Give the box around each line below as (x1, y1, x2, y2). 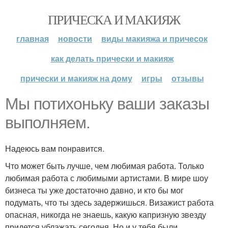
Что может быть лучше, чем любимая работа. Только (5, 160, 204, 172)
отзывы (171, 72, 204, 84)
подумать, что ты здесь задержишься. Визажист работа (5, 196, 214, 208)
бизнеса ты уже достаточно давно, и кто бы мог (5, 184, 184, 196)
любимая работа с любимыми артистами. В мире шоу (5, 172, 208, 184)
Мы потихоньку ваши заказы (5, 95, 209, 113)
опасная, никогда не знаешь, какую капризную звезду (5, 209, 206, 220)
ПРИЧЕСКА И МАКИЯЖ (48, 11, 180, 28)
